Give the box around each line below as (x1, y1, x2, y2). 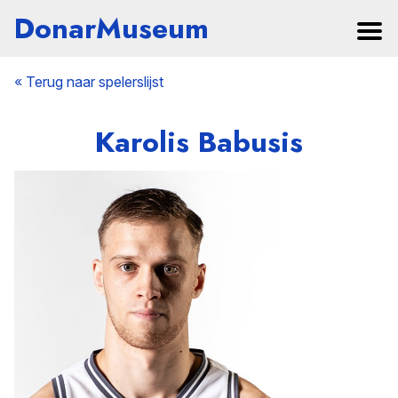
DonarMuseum (14, 8, 209, 49)
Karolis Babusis (95, 122, 303, 163)
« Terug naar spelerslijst (14, 73, 163, 91)
